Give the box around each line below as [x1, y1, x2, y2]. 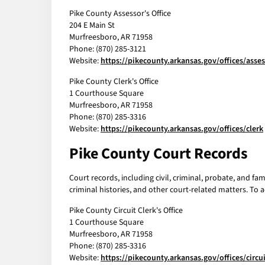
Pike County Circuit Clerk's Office [69, 205, 183, 217]
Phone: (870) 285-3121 [69, 43, 146, 56]
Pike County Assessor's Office [69, 8, 171, 20]
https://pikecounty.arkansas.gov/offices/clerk [101, 123, 263, 135]
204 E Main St [69, 20, 115, 32]
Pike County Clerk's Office [69, 76, 159, 88]
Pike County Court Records [69, 143, 248, 165]
